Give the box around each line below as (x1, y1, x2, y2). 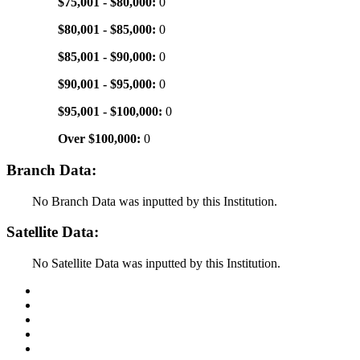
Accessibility (39, 327, 104, 342)
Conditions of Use (39, 298, 131, 313)
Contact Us (39, 342, 96, 356)
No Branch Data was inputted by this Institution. (32, 194, 277, 208)
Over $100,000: (58, 132, 144, 146)
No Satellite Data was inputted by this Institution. (32, 256, 280, 271)
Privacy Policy (39, 313, 112, 327)
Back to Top (39, 284, 101, 298)
